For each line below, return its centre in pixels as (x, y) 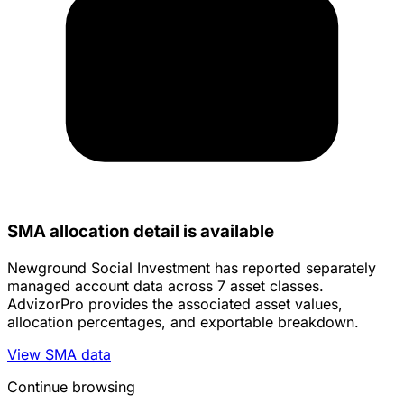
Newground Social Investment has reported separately (192, 267)
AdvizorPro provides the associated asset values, (175, 303)
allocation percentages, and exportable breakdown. (183, 321)
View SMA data (59, 354)
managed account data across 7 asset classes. (165, 285)
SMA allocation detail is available (141, 232)
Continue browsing (71, 386)
